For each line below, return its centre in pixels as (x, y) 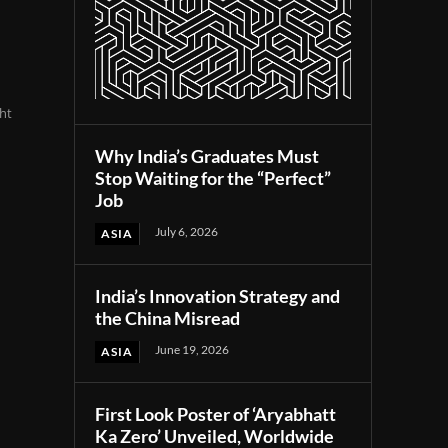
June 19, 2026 (192, 350)
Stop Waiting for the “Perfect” (213, 178)
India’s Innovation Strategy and (218, 296)
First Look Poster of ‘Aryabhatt (216, 414)
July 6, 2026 (187, 232)
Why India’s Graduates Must (207, 156)
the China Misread (168, 318)
